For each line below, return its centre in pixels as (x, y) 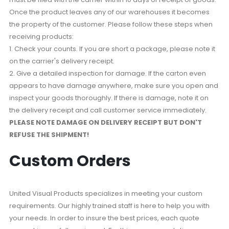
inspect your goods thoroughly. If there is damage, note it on (109, 98)
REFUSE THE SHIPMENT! (49, 135)
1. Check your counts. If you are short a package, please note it (112, 49)
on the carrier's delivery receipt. (62, 61)
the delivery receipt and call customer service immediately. (108, 110)
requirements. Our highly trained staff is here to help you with (109, 205)
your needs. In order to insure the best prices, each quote (104, 218)
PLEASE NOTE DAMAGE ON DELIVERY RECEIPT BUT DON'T (105, 123)
